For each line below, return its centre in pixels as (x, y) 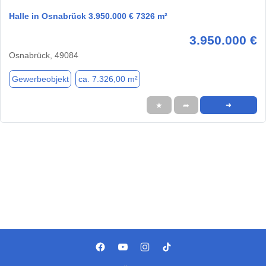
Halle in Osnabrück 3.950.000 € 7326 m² (88, 16)
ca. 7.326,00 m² (108, 79)
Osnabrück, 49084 (44, 56)
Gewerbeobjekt (40, 79)
